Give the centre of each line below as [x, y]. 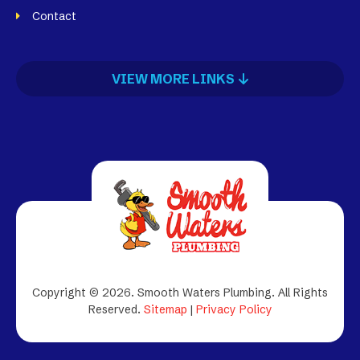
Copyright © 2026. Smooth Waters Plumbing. [155, 292]
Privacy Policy [234, 309]
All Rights [303, 292]
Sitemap [165, 309]
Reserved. [114, 309]
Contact [54, 16]
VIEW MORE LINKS [173, 79]
